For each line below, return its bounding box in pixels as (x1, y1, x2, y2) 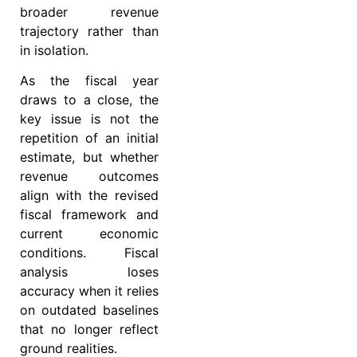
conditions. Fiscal (20, 245, 159, 261)
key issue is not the (20, 111, 159, 127)
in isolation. (20, 41, 88, 58)
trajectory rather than (20, 22, 159, 39)
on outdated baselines (20, 302, 159, 319)
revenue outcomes (20, 168, 159, 185)
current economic (20, 226, 159, 242)
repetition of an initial (20, 130, 159, 147)
